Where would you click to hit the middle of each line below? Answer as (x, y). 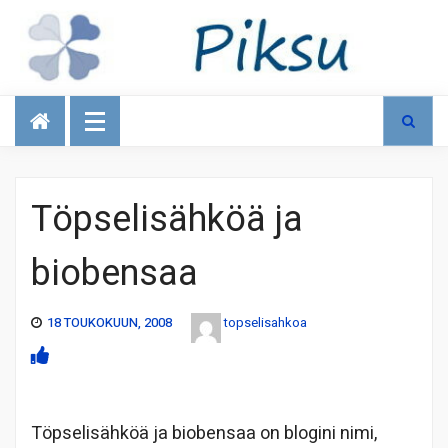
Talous (47, 103)
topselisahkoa (265, 322)
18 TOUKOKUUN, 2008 (109, 322)
